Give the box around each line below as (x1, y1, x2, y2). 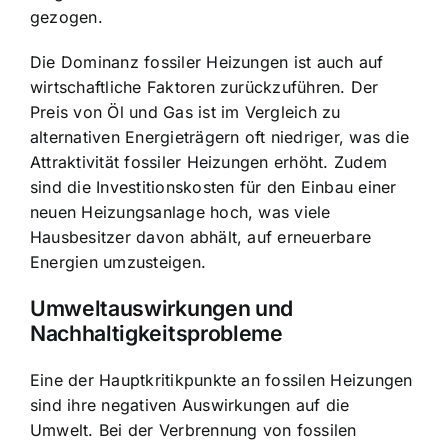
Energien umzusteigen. (30, 252, 207, 273)
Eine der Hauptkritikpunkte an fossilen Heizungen (30, 369, 413, 390)
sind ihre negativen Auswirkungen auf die (30, 394, 350, 415)
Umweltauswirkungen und (30, 295, 293, 322)
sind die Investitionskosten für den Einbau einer (30, 177, 397, 198)
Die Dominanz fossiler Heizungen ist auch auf (30, 52, 384, 73)
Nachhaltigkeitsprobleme (30, 320, 283, 347)
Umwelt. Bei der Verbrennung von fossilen (30, 419, 357, 440)
